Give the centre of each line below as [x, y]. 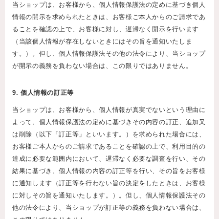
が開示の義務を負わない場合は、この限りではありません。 [102, 66]
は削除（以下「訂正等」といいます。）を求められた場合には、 [109, 134]
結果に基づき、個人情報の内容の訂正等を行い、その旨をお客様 [109, 171]
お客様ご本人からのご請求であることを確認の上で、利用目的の [109, 147]
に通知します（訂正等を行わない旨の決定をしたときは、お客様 [109, 183]
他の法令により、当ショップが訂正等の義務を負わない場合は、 [109, 208]
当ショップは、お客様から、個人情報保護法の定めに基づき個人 [109, 5]
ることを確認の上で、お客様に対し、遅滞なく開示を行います [106, 29]
